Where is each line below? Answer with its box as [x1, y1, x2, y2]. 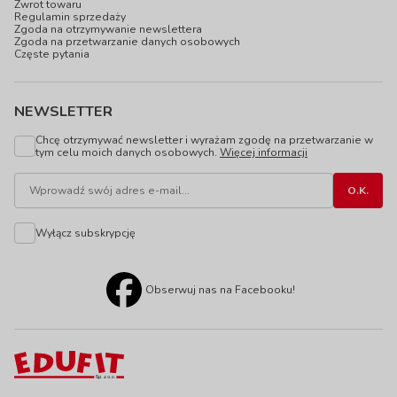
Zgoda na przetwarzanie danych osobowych [14, 35, 240, 49]
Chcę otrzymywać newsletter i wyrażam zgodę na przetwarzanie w [35, 133, 373, 147]
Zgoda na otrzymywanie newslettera [14, 22, 202, 36]
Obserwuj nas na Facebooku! [144, 283, 295, 297]
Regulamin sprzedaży [14, 10, 126, 24]
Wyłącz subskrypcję [35, 226, 136, 240]
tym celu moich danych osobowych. [35, 145, 220, 160]
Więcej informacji [220, 145, 307, 160]
